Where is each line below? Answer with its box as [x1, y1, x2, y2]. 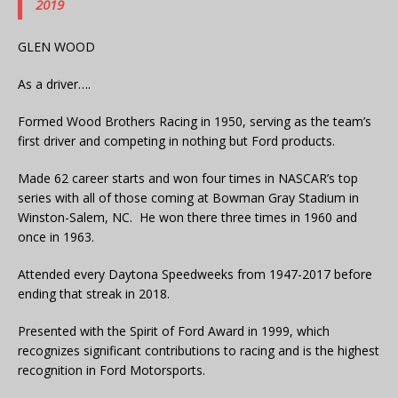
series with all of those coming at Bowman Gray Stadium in [18, 188, 359, 206]
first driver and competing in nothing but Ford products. [18, 131, 335, 149]
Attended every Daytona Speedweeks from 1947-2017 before [18, 265, 372, 283]
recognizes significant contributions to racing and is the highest [18, 341, 379, 359]
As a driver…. [18, 75, 91, 92]
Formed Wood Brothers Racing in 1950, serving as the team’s [18, 112, 371, 130]
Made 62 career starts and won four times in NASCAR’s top [18, 169, 358, 187]
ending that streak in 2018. [18, 284, 170, 302]
